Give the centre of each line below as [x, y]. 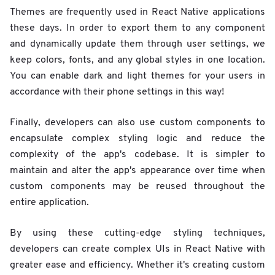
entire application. [49, 202]
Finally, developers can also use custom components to [137, 122]
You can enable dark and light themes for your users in [137, 76]
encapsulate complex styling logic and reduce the [137, 138]
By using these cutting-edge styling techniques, [137, 233]
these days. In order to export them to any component [137, 28]
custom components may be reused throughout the [137, 186]
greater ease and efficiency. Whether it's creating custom [137, 265]
